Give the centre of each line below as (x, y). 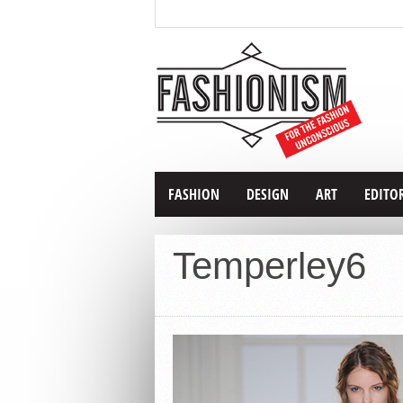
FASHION (194, 194)
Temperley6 (269, 266)
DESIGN (268, 194)
